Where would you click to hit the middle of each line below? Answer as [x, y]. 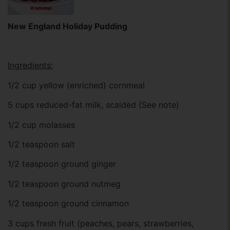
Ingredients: [30, 65]
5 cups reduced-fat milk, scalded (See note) [93, 105]
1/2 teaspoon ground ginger [62, 164]
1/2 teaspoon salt [41, 145]
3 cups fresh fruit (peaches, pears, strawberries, [101, 223]
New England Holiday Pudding [68, 26]
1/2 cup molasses [41, 124]
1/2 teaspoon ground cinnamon [68, 204]
